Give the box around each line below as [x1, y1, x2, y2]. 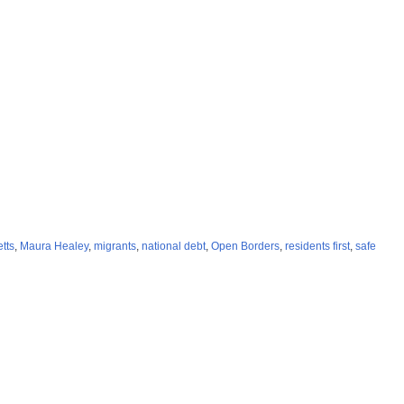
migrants [94, 240, 136, 253]
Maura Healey [20, 240, 88, 253]
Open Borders [211, 240, 280, 253]
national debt [142, 240, 206, 253]
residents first [285, 240, 350, 253]
